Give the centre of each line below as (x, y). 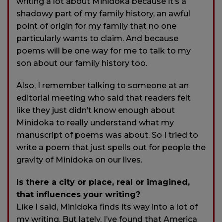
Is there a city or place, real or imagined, (103, 182)
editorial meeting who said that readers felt (104, 98)
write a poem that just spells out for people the (111, 148)
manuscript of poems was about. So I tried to (107, 135)
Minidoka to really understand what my (95, 123)
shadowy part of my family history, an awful (103, 14)
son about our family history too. (82, 63)
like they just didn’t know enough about (96, 111)
